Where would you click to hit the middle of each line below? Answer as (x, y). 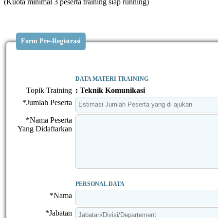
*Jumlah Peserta (47, 102)
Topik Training (49, 90)
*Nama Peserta (49, 120)
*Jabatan (59, 213)
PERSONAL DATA (100, 184)
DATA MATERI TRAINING (112, 79)
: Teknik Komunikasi (110, 90)
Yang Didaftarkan (45, 128)
